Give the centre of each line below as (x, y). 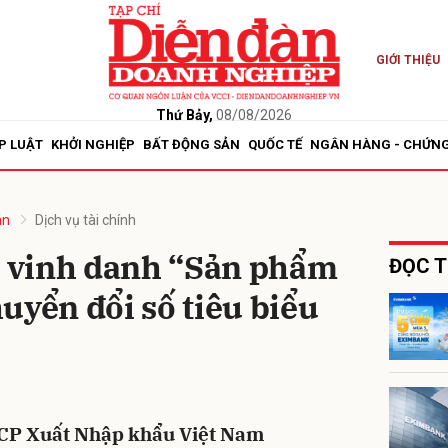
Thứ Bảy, (184, 114)
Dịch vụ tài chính (85, 220)
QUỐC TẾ (275, 144)
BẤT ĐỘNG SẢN (191, 144)
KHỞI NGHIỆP (93, 144)
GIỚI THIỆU (407, 60)
